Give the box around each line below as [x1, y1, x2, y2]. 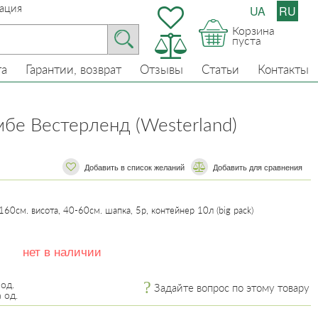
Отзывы [140, 62, 183, 77]
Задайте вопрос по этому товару [154, 281, 309, 294]
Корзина [232, 23, 275, 37]
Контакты [258, 62, 309, 77]
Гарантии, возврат [26, 62, 121, 77]
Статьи [202, 62, 239, 77]
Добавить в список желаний [84, 161, 185, 172]
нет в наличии [23, 242, 102, 260]
